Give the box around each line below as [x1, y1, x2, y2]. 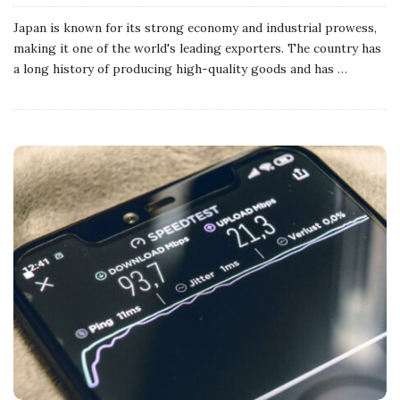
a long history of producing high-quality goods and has [13, 60, 334, 77]
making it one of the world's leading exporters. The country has [13, 39, 381, 56]
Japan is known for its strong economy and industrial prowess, [13, 19, 377, 36]
